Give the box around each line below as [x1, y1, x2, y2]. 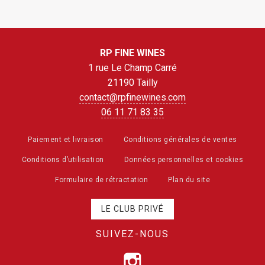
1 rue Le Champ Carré [88, 62, 177, 74]
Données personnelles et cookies [124, 156, 244, 164]
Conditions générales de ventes [123, 135, 237, 144]
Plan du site [168, 176, 210, 185]
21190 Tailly [107, 77, 158, 89]
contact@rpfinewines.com [79, 92, 186, 104]
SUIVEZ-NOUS [96, 228, 169, 240]
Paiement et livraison [28, 135, 104, 144]
